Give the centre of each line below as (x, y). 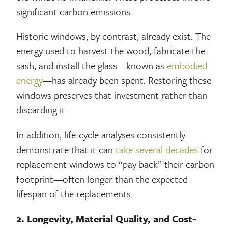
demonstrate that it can (66, 149)
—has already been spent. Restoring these (127, 80)
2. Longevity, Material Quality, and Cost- (106, 218)
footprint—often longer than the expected (102, 179)
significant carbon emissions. (75, 11)
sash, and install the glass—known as (92, 66)
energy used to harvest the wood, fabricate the (111, 51)
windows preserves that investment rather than (112, 95)
